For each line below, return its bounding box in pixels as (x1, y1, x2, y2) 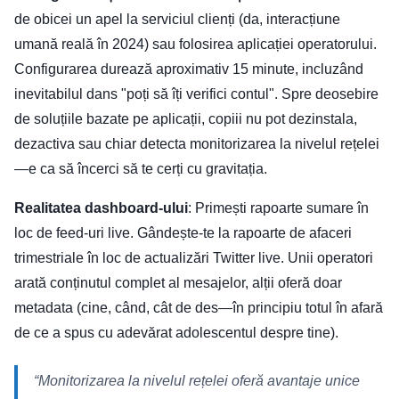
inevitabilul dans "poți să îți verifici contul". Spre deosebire (14, 86, 379, 102)
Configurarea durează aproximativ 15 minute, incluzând (14, 61, 363, 77)
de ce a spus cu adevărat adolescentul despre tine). (14, 325, 338, 341)
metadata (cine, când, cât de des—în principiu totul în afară (14, 300, 383, 316)
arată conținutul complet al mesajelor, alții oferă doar (14, 275, 342, 291)
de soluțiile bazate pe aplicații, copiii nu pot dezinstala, (14, 111, 357, 127)
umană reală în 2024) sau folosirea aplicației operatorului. (14, 37, 377, 53)
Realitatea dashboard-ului (14, 200, 188, 216)
